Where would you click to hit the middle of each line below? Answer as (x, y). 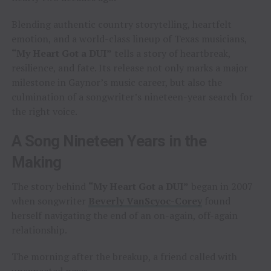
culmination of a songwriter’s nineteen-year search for (132, 97)
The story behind (50, 187)
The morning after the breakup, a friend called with (124, 257)
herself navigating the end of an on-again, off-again (124, 216)
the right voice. (44, 112)
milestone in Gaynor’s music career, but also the (116, 83)
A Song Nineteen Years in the (109, 141)
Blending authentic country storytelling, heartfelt (121, 24)
